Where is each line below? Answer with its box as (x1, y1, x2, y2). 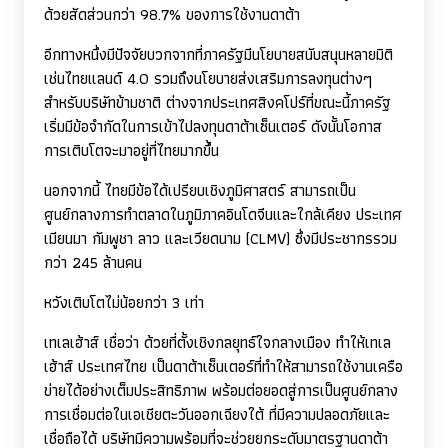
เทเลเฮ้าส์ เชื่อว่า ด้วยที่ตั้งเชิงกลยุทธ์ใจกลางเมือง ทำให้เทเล (44, 329, 391, 355)
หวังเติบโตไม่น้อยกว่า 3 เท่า (44, 289, 204, 315)
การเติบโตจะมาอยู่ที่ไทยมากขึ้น (44, 137, 219, 163)
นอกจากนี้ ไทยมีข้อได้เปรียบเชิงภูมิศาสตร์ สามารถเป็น (44, 177, 356, 203)
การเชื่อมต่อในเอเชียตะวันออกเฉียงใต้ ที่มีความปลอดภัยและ (44, 401, 390, 427)
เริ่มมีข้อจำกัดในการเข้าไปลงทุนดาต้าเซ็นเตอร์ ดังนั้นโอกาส (44, 113, 382, 139)
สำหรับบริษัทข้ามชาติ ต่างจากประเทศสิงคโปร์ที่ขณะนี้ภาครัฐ (44, 89, 391, 115)
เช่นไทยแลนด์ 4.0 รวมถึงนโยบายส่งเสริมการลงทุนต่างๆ (44, 65, 372, 91)
